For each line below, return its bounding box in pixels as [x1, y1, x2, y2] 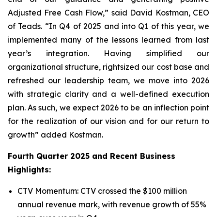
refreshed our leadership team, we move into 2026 [8, 76, 209, 85]
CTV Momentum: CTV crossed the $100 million [17, 186, 187, 196]
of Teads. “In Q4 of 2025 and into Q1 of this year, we [8, 21, 209, 31]
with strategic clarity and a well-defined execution [8, 89, 209, 99]
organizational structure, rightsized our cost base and [8, 62, 209, 72]
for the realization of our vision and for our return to [8, 116, 209, 126]
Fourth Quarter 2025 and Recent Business [8, 151, 175, 161]
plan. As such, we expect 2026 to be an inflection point [8, 103, 209, 112]
